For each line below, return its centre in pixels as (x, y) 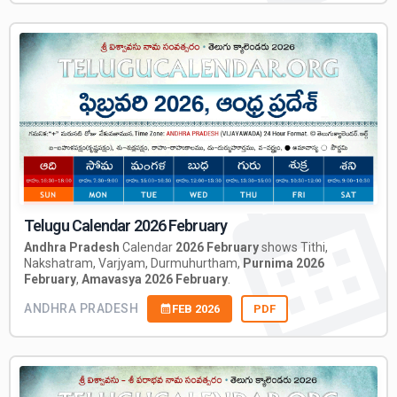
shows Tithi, (293, 247)
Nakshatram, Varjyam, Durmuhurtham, (133, 263)
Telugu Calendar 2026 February (125, 225)
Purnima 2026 (284, 263)
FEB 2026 (196, 308)
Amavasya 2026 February (155, 279)
